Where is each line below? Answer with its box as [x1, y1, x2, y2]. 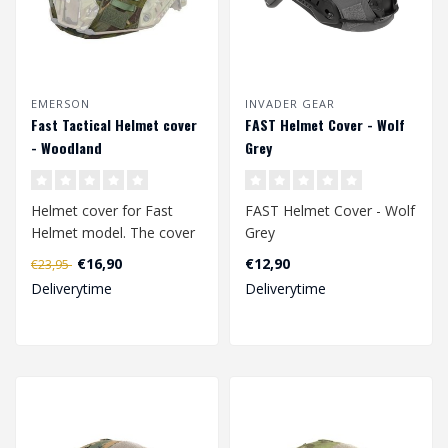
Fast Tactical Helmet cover [31, 114, 197, 136]
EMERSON [31, 96, 90, 112]
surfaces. [31, 267, 89, 287]
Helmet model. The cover [31, 223, 195, 243]
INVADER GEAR [245, 96, 335, 112]
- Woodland [31, 137, 102, 159]
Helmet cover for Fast [31, 201, 173, 221]
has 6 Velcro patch [31, 245, 150, 265]
